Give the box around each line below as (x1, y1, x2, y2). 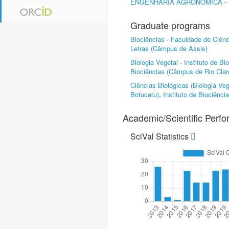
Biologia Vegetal (130, 57, 178, 67)
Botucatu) (130, 89, 159, 99)
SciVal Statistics (130, 130, 191, 142)
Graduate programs (130, 18, 210, 32)
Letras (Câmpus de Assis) (130, 43, 208, 53)
